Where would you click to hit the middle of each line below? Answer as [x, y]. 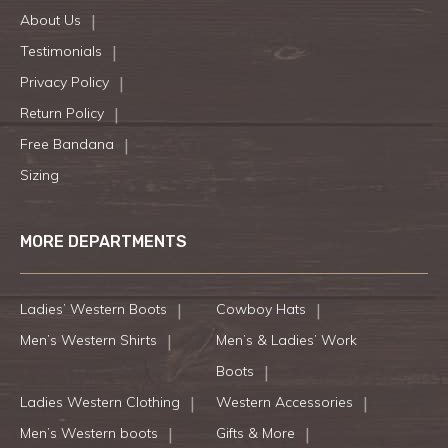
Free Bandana [67, 144]
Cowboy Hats [260, 309]
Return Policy [62, 113]
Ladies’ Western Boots [93, 309]
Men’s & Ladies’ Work [286, 340]
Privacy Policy [64, 82]
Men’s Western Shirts [88, 340]
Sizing [39, 175]
